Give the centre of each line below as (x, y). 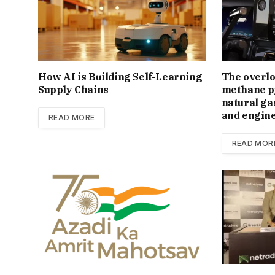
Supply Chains (73, 89)
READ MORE (72, 117)
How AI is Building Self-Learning (120, 76)
